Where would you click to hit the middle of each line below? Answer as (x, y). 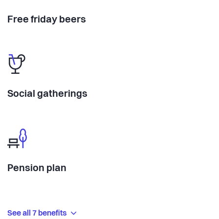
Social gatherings (47, 94)
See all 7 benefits (38, 213)
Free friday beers (47, 20)
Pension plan (37, 168)
